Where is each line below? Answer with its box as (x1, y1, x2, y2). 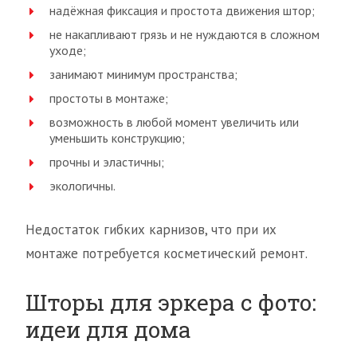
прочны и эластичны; (49, 154, 164, 171)
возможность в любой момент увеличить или (49, 114, 299, 131)
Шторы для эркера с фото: (25, 288, 316, 318)
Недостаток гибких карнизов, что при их (25, 221, 277, 239)
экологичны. (49, 178, 116, 194)
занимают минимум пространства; (49, 66, 237, 83)
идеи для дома (25, 315, 191, 345)
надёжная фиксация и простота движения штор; (49, 2, 315, 19)
